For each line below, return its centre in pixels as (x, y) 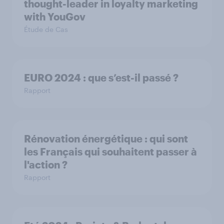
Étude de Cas (46, 29)
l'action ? (46, 164)
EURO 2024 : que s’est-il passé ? (101, 77)
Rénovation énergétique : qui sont (106, 138)
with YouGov (55, 16)
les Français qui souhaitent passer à (110, 151)
